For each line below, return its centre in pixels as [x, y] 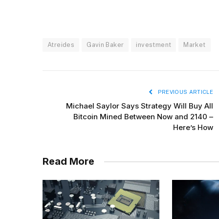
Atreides [61, 45]
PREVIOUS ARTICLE [185, 92]
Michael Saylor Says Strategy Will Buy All [140, 106]
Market [195, 45]
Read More [68, 162]
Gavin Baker [105, 45]
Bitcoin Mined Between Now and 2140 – [143, 117]
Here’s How [193, 128]
